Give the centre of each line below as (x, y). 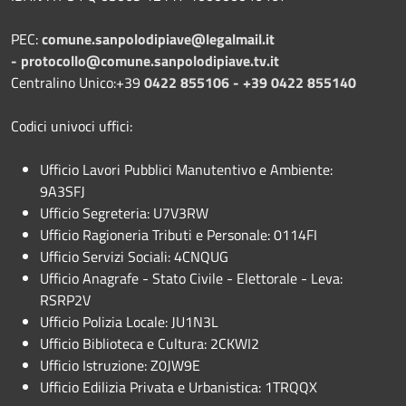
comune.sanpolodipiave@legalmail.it (158, 39)
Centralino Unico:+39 (77, 82)
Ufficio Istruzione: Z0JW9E (120, 365)
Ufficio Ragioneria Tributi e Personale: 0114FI (179, 234)
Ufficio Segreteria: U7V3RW (124, 213)
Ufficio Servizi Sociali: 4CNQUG (134, 256)
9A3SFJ (63, 191)
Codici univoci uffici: (73, 126)
